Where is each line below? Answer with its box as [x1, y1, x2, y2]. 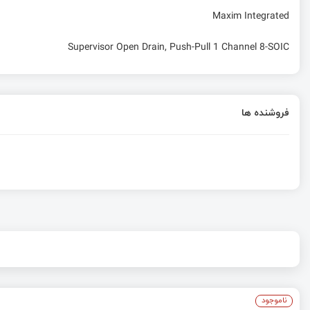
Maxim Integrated [212, 8, 289, 24]
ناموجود [262, 293, 286, 307]
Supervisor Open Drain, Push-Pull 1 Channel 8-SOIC [68, 39, 289, 55]
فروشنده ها [241, 103, 289, 121]
